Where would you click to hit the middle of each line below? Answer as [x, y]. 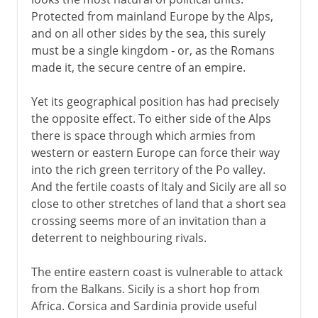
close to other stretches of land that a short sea [158, 203]
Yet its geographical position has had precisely [155, 101]
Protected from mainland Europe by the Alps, [152, 16]
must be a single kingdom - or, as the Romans [153, 50]
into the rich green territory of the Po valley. [148, 169]
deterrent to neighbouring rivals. [119, 237]
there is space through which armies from [143, 135]
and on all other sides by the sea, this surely [148, 33]
